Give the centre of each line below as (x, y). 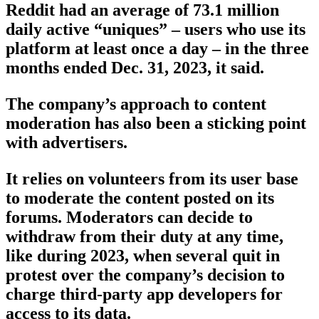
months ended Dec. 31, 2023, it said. (135, 68)
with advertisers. (67, 143)
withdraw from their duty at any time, (145, 237)
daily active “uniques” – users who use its (156, 30)
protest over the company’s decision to (145, 275)
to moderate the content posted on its (140, 198)
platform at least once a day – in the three (157, 49)
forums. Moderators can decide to (129, 218)
